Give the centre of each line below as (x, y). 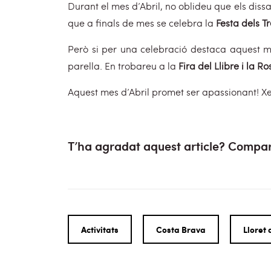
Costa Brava (181, 229)
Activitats (100, 229)
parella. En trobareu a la (123, 66)
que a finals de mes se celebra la (142, 23)
